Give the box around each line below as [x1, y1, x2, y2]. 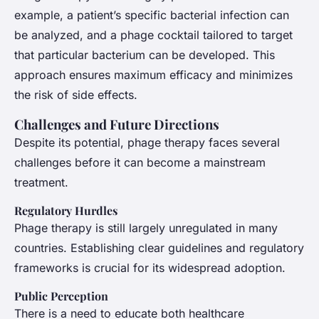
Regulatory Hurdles [14, 202, 117, 218]
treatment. [14, 174, 68, 189]
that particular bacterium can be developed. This [14, 47, 275, 62]
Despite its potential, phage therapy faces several [14, 135, 280, 150]
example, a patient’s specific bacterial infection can [14, 7, 289, 22]
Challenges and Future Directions [14, 115, 219, 133]
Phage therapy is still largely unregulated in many [14, 220, 278, 235]
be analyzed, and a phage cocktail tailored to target [14, 27, 293, 42]
